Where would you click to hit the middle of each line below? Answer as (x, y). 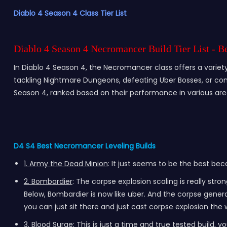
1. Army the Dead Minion (66, 164)
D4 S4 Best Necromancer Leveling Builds (85, 146)
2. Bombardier (48, 181)
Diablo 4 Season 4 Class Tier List (70, 13)
